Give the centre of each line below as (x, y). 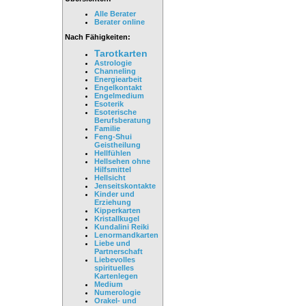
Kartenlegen (116, 276)
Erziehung (113, 202)
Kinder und (114, 194)
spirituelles (114, 267)
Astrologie (113, 62)
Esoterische (115, 112)
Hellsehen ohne (122, 161)
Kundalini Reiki (122, 226)
